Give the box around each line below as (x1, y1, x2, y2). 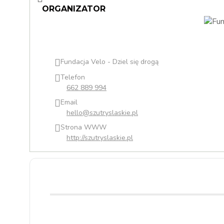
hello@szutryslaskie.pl (66, 107, 138, 117)
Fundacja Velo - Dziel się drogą (60, 56, 158, 66)
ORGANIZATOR (42, 4, 105, 14)
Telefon (60, 72, 85, 82)
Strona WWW (60, 122, 106, 132)
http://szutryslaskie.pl (66, 132, 133, 142)
